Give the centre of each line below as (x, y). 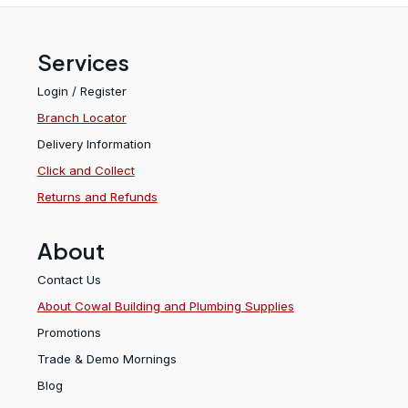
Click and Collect (86, 170)
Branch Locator (82, 117)
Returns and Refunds (97, 196)
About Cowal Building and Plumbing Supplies (165, 306)
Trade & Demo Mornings (107, 359)
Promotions (69, 333)
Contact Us (69, 280)
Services (83, 61)
